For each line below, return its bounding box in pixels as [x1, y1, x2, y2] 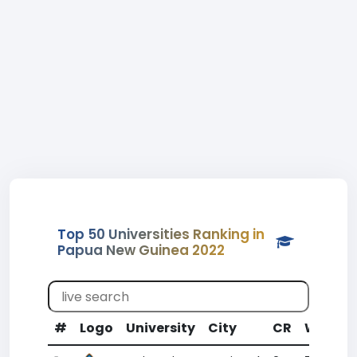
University [126, 319, 195, 337]
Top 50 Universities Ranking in [57, 225, 265, 244]
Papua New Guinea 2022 [57, 241, 225, 260]
